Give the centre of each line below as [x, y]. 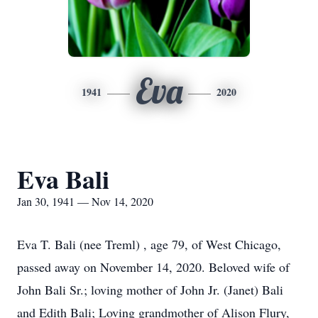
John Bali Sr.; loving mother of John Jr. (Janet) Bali [150, 290]
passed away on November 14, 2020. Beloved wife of [153, 267]
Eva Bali [63, 179]
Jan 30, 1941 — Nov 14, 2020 [85, 201]
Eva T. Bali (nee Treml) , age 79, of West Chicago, [149, 244]
